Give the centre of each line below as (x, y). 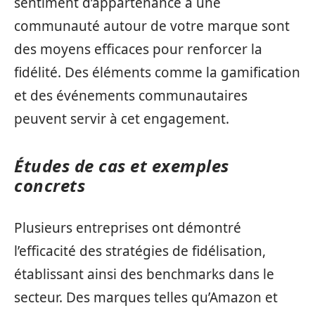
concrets (50, 185)
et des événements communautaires (131, 95)
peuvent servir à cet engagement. (122, 118)
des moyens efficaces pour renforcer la (138, 49)
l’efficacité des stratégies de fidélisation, (140, 251)
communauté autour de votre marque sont (152, 26)
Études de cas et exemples (122, 165)
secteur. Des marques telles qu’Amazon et (146, 297)
